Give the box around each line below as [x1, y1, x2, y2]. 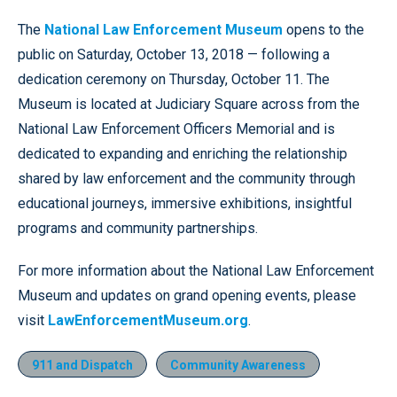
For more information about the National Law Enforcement [18, 262, 374, 279]
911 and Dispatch [32, 358, 133, 372]
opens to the [283, 21, 364, 38]
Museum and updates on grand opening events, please [18, 287, 356, 304]
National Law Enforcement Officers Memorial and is [18, 121, 335, 137]
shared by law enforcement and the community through [18, 170, 355, 187]
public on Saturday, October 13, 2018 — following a [18, 46, 330, 63]
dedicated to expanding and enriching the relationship [18, 145, 347, 162]
